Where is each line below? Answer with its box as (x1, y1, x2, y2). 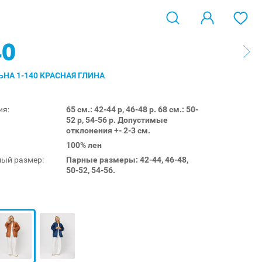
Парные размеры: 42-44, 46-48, (66, 154, 188, 164)
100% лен (66, 140, 102, 150)
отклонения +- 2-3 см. (66, 125, 150, 135)
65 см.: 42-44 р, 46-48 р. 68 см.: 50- (66, 104, 198, 114)
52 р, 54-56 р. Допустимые (66, 115, 168, 125)
